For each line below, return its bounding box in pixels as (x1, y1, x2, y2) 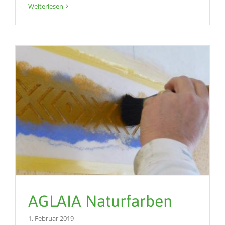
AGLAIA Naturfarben (28, 191, 172, 210)
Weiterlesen (28, 1, 63, 11)
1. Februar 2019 (28, 213, 74, 223)
